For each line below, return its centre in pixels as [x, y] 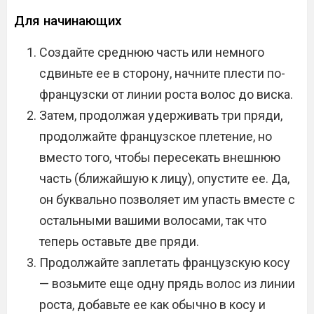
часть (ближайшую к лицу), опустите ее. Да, [164, 178]
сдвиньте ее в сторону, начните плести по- [162, 73]
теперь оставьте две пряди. [119, 241]
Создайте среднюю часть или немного [152, 52]
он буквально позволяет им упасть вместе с [167, 199]
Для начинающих [68, 21]
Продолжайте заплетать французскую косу [165, 262]
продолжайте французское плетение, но [156, 136]
